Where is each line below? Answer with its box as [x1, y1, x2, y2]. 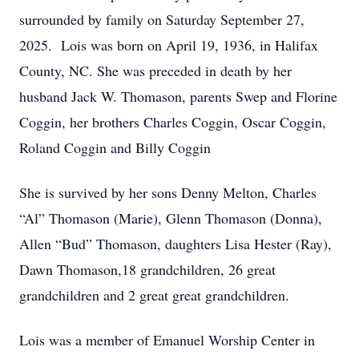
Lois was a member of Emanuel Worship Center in [19, 330, 315, 349]
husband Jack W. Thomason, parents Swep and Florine [19, 87, 337, 106]
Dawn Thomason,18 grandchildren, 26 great [19, 260, 276, 279]
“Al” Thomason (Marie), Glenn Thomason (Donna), [19, 208, 322, 228]
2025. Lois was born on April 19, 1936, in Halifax [19, 35, 318, 54]
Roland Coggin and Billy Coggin [19, 138, 211, 157]
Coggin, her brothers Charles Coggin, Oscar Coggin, [19, 112, 326, 131]
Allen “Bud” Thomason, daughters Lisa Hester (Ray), [19, 234, 332, 253]
